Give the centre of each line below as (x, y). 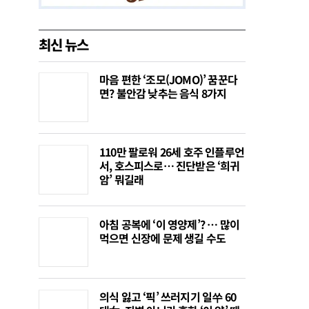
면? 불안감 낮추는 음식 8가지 (163, 93)
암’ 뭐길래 (122, 180)
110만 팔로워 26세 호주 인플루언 (172, 152)
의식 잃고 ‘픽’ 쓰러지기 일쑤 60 (168, 297)
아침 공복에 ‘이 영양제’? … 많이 (169, 225)
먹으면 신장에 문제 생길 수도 (163, 238)
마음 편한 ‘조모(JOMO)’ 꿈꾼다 (168, 80)
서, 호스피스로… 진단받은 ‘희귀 (170, 166)
